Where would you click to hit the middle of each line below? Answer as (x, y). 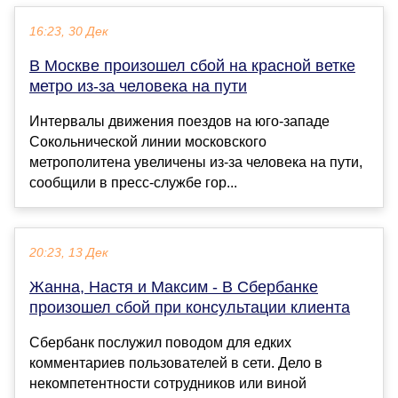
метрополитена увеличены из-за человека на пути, (196, 163)
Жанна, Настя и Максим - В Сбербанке (174, 287)
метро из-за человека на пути (138, 87)
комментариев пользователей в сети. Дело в (176, 363)
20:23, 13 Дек (69, 253)
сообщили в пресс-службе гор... (133, 183)
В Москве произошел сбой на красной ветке (192, 66)
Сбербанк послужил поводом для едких (160, 343)
